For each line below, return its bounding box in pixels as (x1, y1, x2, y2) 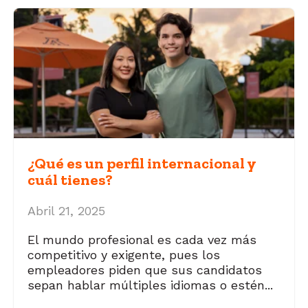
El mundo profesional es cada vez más (27, 232, 256, 247)
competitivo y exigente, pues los (27, 247, 220, 263)
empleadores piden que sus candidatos (27, 263, 262, 278)
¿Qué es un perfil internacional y (27, 153, 256, 173)
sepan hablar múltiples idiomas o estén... (27, 278, 273, 293)
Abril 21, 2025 (27, 203, 105, 219)
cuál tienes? (27, 170, 113, 189)
